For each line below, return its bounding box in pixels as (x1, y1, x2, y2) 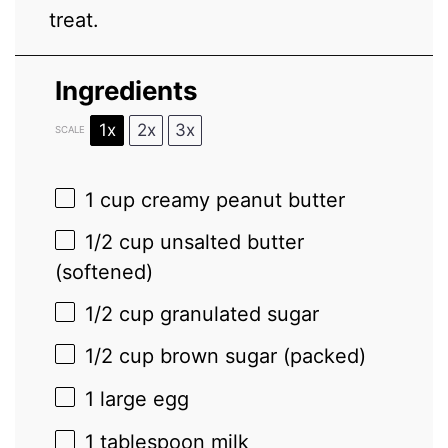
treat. (49, 7, 100, 32)
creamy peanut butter (135, 187, 346, 212)
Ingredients (55, 74, 199, 106)
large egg (94, 386, 190, 411)
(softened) (55, 260, 154, 285)
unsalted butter (154, 230, 305, 255)
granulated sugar (154, 301, 320, 326)
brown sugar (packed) (154, 344, 367, 369)
